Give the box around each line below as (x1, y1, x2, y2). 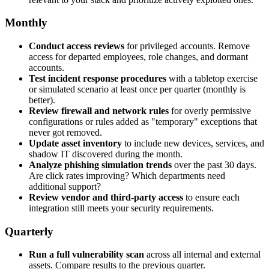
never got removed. (29, 127, 102, 138)
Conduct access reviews (29, 41, 124, 52)
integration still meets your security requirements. (29, 203, 214, 214)
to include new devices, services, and (122, 138, 264, 149)
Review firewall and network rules (29, 106, 169, 116)
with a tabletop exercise (166, 73, 258, 84)
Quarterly (5, 225, 53, 238)
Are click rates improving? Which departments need (29, 171, 225, 181)
